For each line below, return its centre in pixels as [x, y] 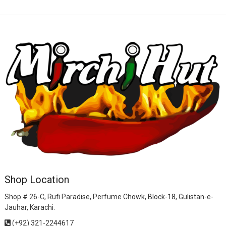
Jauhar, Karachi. [30, 208]
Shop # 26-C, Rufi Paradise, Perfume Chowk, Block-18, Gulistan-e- [109, 197]
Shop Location [37, 180]
